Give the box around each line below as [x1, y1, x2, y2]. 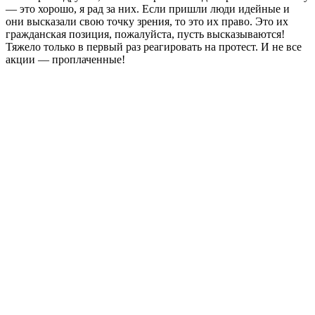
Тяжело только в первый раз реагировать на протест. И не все [6, 41, 302, 53]
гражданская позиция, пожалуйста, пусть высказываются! [6, 28, 285, 41]
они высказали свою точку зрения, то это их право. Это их [6, 15, 288, 28]
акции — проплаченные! [6, 53, 125, 66]
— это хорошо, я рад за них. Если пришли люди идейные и [6, 3, 290, 15]
